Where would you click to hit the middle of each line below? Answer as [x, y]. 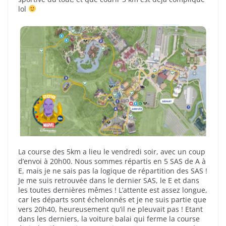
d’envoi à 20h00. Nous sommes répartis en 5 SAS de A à [112, 161]
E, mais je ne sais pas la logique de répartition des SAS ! [113, 171]
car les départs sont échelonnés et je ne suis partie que [112, 199]
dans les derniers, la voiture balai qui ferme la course [109, 218]
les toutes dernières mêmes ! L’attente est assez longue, [113, 190]
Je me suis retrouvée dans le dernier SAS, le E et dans [109, 180]
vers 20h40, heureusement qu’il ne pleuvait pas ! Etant [110, 209]
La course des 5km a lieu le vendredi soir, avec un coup [112, 151]
